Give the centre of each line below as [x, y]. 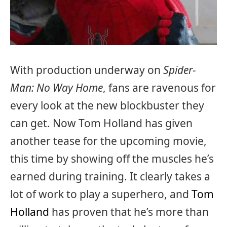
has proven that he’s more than [129, 212]
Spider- [180, 70]
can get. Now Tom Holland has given [101, 123]
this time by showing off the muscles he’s [112, 158]
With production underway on [87, 70]
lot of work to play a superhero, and [101, 194]
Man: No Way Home [56, 87]
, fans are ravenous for [159, 87]
